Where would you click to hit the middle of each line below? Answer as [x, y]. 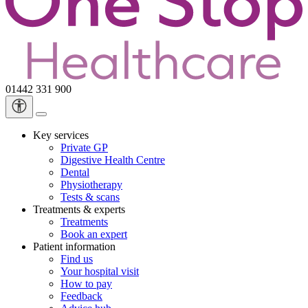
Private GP [84, 147]
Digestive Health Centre [113, 159]
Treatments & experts [79, 209]
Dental [75, 172]
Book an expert [94, 234]
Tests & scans [90, 197]
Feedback [81, 296]
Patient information [74, 246]
